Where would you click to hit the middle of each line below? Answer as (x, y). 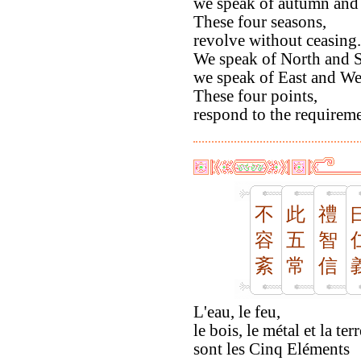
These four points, (255, 96)
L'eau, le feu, (237, 312)
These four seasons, (260, 22)
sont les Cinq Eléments (272, 349)
